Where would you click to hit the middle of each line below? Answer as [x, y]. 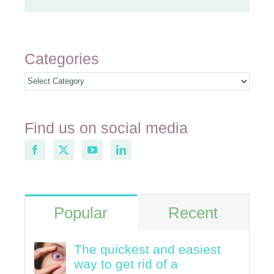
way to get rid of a [126, 264]
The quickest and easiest [147, 250]
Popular [81, 213]
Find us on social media [106, 128]
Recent [193, 213]
